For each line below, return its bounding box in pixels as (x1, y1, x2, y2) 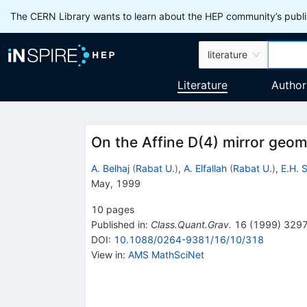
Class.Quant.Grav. (150, 218, 232, 230)
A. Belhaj (90, 162, 130, 174)
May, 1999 (90, 177, 140, 189)
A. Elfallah (183, 162, 227, 174)
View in (90, 248, 123, 260)
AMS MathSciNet (127, 248, 204, 260)
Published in (90, 218, 145, 230)
